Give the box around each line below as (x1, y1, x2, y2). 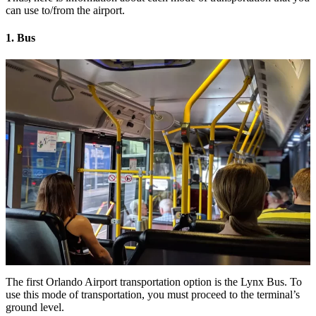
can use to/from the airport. (6, 4, 125, 16)
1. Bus (6, 32, 35, 44)
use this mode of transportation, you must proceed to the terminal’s (6, 288, 300, 301)
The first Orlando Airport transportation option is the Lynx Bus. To (6, 276, 302, 288)
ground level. (6, 301, 64, 314)
